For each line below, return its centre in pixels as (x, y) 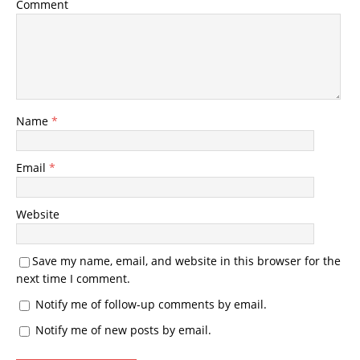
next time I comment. (73, 279)
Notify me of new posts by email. (123, 330)
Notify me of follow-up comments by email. (151, 305)
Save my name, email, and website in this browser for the (186, 261)
